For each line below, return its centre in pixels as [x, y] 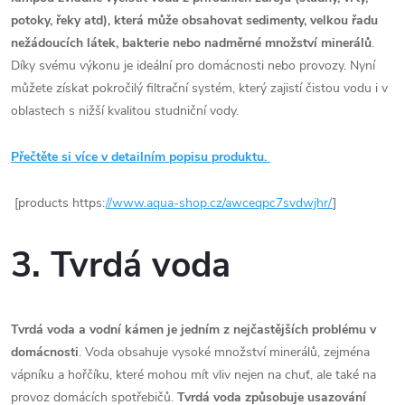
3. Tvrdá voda [121, 266]
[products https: [58, 202]
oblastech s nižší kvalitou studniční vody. [125, 110]
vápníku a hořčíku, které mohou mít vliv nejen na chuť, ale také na [193, 374]
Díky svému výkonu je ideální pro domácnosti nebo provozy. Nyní [193, 65]
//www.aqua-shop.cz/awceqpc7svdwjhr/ [219, 202]
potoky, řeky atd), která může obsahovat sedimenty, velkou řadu [194, 20]
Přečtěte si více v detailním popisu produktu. [141, 156]
